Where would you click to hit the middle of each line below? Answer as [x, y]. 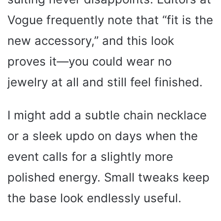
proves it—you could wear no [90, 61]
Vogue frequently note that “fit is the [110, 20]
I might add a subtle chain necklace [107, 115]
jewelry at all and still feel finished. [105, 82]
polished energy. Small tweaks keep [109, 177]
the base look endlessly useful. [94, 198]
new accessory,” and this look [91, 40]
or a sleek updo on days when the [103, 136]
